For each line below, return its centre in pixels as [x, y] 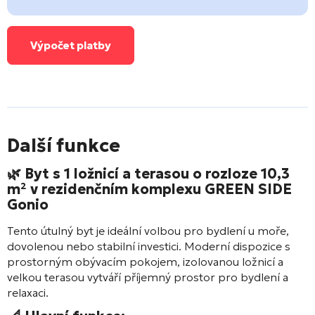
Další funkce [64, 145]
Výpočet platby [71, 45]
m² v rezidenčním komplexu [106, 189]
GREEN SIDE [248, 189]
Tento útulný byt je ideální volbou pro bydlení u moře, [148, 230]
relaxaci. [28, 292]
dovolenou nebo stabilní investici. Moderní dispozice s [149, 246]
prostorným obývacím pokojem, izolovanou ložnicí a [145, 261]
